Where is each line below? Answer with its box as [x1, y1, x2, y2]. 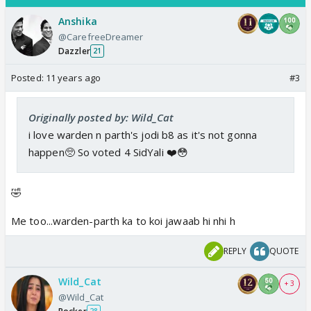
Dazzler [58, 44, 90, 57]
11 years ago [45, 71, 101, 84]
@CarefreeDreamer [58, 30, 144, 43]
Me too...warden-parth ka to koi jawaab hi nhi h [11, 213, 235, 228]
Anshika [58, 14, 97, 28]
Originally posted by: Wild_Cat [28, 110, 174, 124]
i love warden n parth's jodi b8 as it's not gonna [28, 127, 257, 142]
